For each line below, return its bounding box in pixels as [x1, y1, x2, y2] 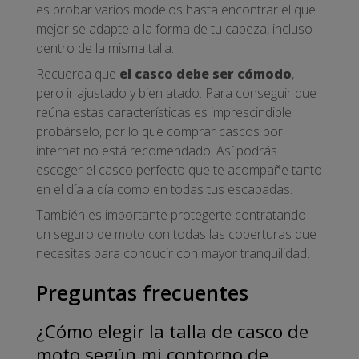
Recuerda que [36, 65, 119, 83]
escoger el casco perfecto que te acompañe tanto [36, 161, 322, 179]
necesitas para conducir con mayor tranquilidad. [36, 244, 309, 263]
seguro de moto [54, 225, 145, 244]
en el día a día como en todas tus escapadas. [36, 180, 292, 199]
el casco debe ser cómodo [119, 65, 292, 83]
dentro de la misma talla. [36, 39, 174, 58]
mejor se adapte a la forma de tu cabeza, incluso [36, 20, 313, 38]
